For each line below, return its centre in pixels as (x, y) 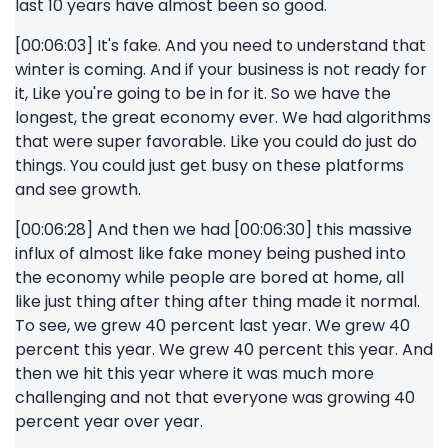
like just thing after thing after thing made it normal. (217, 301)
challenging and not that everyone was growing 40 (215, 397)
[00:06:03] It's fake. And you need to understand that (220, 45)
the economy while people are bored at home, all (209, 277)
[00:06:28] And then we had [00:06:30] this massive (213, 229)
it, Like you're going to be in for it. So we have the (203, 93)
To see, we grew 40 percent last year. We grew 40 (212, 325)
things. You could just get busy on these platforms (209, 165)
